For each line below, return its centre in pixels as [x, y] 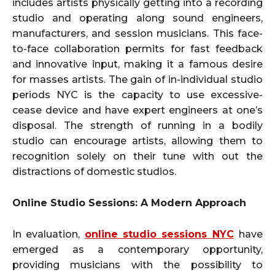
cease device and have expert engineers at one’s [137, 110]
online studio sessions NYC [159, 234]
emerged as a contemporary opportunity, [137, 250]
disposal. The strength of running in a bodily [137, 126]
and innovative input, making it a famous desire [137, 64]
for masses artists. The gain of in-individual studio [137, 80]
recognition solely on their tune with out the [137, 157]
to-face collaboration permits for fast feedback [137, 49]
